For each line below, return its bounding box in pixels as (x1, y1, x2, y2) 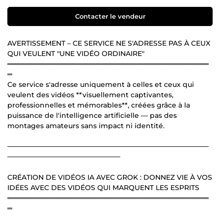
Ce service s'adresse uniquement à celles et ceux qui (7, 80, 194, 89)
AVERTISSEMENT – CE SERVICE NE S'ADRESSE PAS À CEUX (7, 38, 210, 48)
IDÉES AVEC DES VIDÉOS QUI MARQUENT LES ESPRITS (7, 183, 199, 192)
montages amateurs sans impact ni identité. (7, 121, 165, 130)
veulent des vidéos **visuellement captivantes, (7, 90, 173, 99)
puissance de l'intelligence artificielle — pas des (7, 110, 177, 120)
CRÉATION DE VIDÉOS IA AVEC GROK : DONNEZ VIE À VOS (7, 172, 212, 182)
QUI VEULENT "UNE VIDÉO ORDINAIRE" (7, 49, 144, 58)
